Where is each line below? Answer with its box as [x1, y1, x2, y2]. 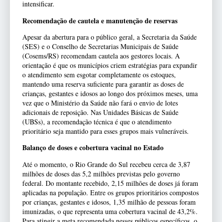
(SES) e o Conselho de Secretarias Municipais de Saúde [22, 42, 178, 52]
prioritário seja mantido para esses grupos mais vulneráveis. [22, 126, 189, 136]
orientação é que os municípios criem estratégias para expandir [22, 60, 197, 70]
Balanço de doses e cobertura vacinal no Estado [22, 142, 164, 153]
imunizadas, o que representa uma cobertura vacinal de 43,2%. [22, 206, 198, 216]
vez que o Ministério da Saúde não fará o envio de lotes [22, 98, 178, 108]
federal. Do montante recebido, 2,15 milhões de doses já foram [22, 178, 198, 188]
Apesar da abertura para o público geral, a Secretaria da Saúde [22, 32, 197, 42]
